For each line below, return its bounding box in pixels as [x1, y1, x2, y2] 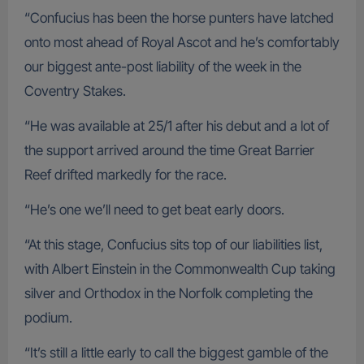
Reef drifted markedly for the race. [24, 167, 227, 184]
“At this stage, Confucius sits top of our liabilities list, [24, 236, 323, 253]
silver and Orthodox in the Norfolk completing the [24, 285, 313, 302]
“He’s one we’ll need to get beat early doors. [24, 201, 284, 219]
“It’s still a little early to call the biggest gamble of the [24, 344, 328, 362]
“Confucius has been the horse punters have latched [24, 10, 334, 27]
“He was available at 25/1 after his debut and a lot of [24, 118, 329, 135]
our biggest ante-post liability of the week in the [24, 58, 301, 76]
